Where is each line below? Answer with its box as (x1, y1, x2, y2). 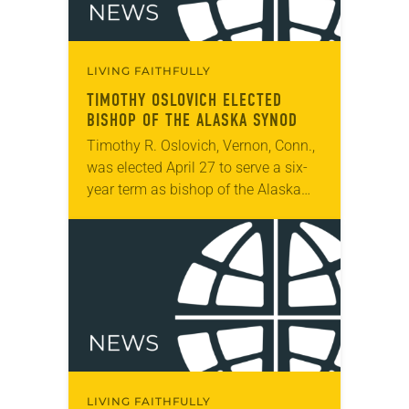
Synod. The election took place (87, 202, 283, 220)
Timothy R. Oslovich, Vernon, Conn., (87, 136, 315, 154)
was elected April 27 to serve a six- (87, 158, 308, 176)
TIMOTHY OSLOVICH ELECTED (87, 89, 282, 110)
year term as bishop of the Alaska (87, 180, 301, 198)
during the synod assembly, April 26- (87, 224, 320, 242)
